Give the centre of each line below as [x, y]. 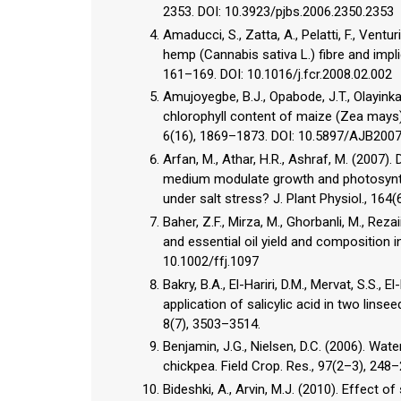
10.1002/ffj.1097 [211, 261]
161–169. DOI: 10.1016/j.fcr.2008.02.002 [277, 74]
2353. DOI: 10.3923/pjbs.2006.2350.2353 [278, 11]
